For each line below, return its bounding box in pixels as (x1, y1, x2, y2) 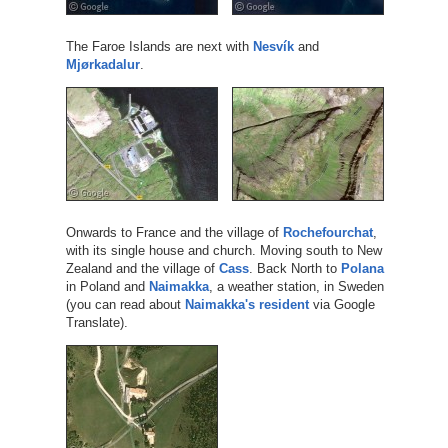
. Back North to (248, 260, 341, 276)
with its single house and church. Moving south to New (65, 242, 382, 258)
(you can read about (65, 296, 185, 312)
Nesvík (252, 38, 294, 54)
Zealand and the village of (65, 260, 219, 276)
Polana (340, 260, 384, 276)
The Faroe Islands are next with (65, 38, 253, 54)
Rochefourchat (282, 224, 373, 240)
